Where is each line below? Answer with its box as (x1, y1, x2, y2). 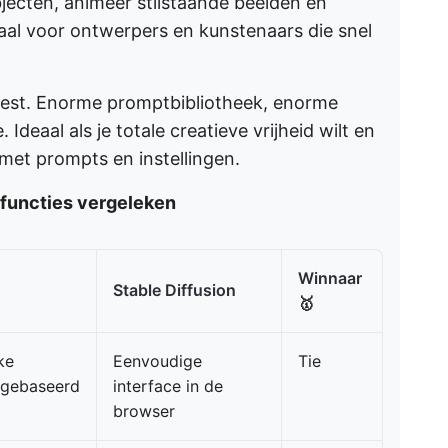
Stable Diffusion (113, 280, 236, 300)
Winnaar (298, 268, 362, 288)
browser (113, 401, 175, 421)
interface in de (113, 376, 223, 396)
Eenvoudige (113, 351, 202, 371)
